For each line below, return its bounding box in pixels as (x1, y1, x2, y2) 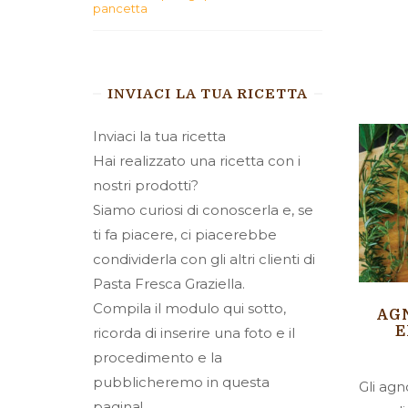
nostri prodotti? (93, 177, 199, 195)
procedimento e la (93, 349, 222, 367)
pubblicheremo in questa (93, 373, 270, 392)
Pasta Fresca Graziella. (93, 275, 245, 293)
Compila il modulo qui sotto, (93, 300, 286, 318)
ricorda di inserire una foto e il (93, 324, 295, 342)
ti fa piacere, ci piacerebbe (93, 226, 277, 244)
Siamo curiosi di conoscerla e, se (93, 201, 313, 219)
